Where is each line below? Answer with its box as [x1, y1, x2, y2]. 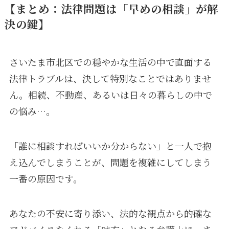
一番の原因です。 [9, 171, 82, 185]
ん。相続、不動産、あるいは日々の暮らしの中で [9, 87, 212, 101]
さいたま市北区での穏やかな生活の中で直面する [9, 55, 212, 68]
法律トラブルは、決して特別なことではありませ [9, 71, 211, 85]
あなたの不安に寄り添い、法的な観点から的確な [9, 206, 212, 220]
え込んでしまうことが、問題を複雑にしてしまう [9, 155, 212, 169]
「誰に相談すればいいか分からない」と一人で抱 [9, 139, 212, 152]
